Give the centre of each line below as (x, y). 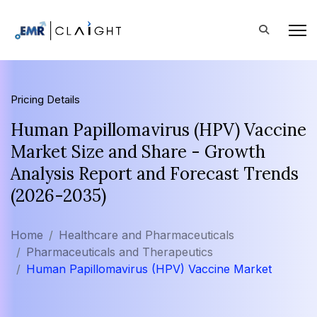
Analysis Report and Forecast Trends (155, 174)
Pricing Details (45, 99)
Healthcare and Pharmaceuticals (146, 235)
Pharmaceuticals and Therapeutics (120, 252)
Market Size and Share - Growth (138, 152)
